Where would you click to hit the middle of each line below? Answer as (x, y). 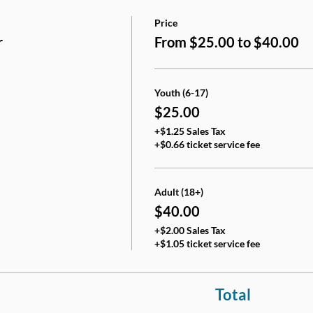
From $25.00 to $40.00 (226, 42)
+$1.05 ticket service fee (207, 243)
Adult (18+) (179, 191)
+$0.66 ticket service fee (207, 144)
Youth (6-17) (181, 92)
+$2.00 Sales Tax (190, 230)
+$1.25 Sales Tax (190, 131)
